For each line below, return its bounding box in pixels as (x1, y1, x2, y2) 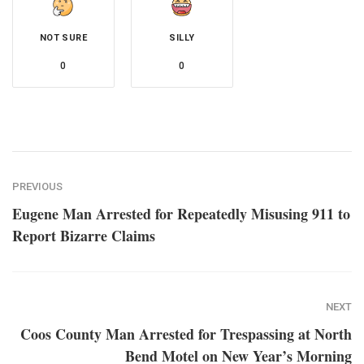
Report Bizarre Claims (12, 225, 155, 247)
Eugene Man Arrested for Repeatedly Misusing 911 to (12, 203, 350, 225)
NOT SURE (39, 32, 88, 44)
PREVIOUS (12, 180, 63, 193)
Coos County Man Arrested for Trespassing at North (20, 323, 352, 345)
